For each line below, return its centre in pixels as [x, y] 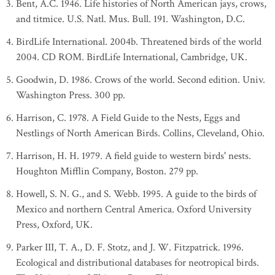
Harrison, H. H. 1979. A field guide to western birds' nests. [134, 156]
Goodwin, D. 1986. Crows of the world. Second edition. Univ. [141, 80]
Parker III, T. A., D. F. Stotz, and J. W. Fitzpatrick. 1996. [130, 247]
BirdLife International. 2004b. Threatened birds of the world [139, 42]
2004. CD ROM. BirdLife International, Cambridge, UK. [132, 57]
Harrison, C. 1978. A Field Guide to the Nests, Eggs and [128, 118]
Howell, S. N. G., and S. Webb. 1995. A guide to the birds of [136, 194]
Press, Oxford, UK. [54, 225]
